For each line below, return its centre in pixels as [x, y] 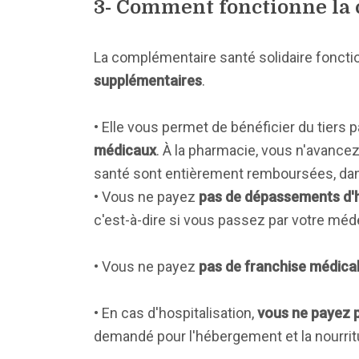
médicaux [125, 150]
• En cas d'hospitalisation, [175, 313]
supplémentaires [148, 81]
